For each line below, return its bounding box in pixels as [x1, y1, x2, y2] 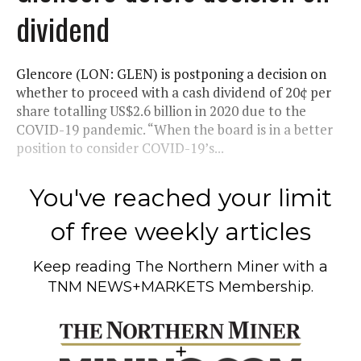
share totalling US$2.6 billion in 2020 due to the [16, 101, 306, 120]
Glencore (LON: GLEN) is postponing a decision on [16, 64, 326, 83]
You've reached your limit [29, 182, 332, 213]
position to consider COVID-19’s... [16, 138, 224, 157]
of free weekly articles [50, 216, 311, 247]
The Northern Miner [135, 257, 279, 276]
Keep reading [33, 257, 135, 276]
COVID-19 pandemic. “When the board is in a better [16, 119, 333, 139]
